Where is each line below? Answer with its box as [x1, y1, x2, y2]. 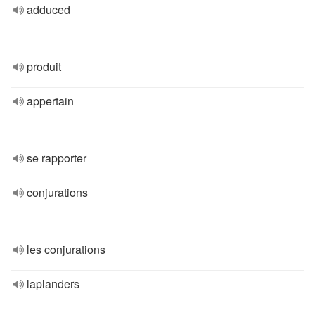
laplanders [27, 276, 79, 292]
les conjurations [27, 241, 105, 257]
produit [27, 58, 61, 75]
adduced [27, 1, 70, 18]
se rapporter [27, 150, 86, 166]
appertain [27, 93, 74, 109]
